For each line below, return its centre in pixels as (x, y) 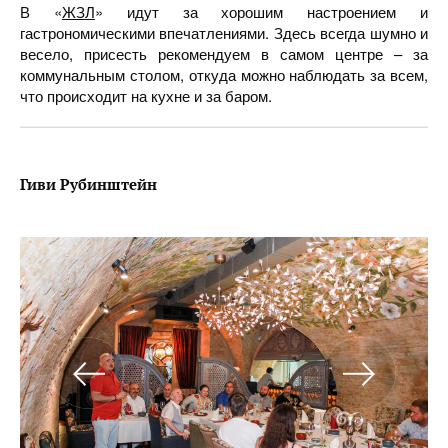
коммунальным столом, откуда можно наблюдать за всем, (224, 74)
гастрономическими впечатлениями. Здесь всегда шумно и (224, 32)
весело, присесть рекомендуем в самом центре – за (224, 53)
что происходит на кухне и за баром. (146, 95)
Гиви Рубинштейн (88, 184)
